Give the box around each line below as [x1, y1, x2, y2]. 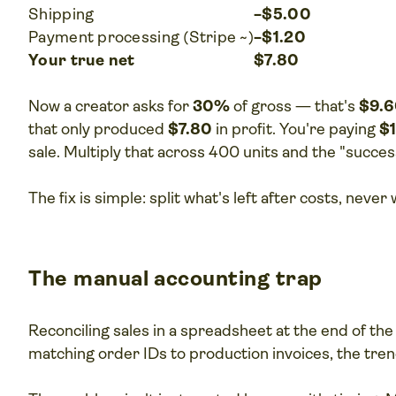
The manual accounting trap [28, 265, 323, 291]
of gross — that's [230, 96, 360, 115]
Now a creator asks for [28, 96, 194, 115]
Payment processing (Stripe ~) [28, 27, 255, 46]
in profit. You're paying [212, 119, 380, 138]
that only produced [28, 119, 169, 138]
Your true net [28, 50, 135, 69]
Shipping [28, 4, 95, 23]
